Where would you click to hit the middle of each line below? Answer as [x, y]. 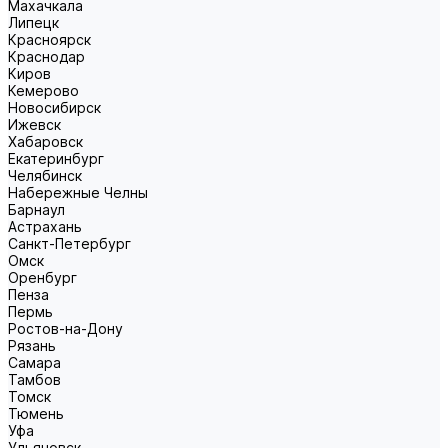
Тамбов [34, 379]
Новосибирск [54, 107]
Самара [34, 362]
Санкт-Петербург [69, 243]
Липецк [33, 22]
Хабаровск [45, 141]
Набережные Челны [78, 192]
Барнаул [36, 209]
